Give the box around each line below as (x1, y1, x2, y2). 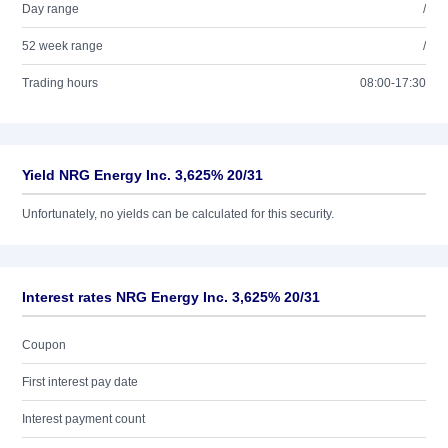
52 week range (22, 39, 103, 53)
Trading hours (22, 76, 98, 90)
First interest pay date (22, 375, 138, 389)
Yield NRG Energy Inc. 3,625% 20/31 (22, 167, 263, 183)
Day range (22, 2, 79, 16)
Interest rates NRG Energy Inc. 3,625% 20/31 (22, 289, 320, 305)
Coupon (22, 338, 66, 352)
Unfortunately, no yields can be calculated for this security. (22, 207, 334, 221)
